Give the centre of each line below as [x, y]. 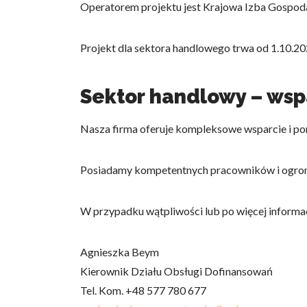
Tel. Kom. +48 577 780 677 [143, 290]
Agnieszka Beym [120, 252]
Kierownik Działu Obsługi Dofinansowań [176, 271]
